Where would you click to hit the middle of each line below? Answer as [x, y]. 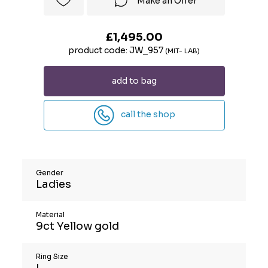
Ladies [54, 184]
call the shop [147, 114]
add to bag [134, 80]
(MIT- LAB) [182, 51]
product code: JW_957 [117, 50]
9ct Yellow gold [78, 226]
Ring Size [52, 256]
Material [51, 214]
